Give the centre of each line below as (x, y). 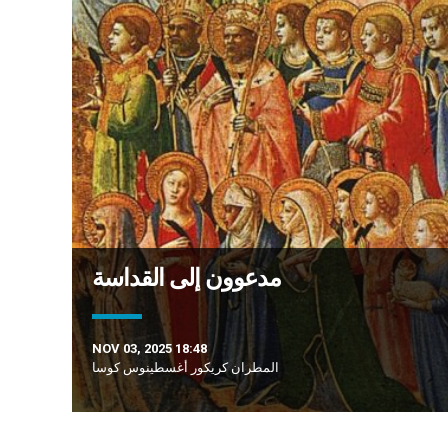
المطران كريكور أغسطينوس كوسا (185, 368)
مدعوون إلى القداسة (186, 278)
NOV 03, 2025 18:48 (149, 349)
